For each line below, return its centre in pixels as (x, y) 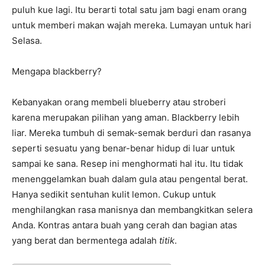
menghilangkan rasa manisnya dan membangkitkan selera (132, 210)
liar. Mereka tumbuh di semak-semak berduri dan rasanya (131, 133)
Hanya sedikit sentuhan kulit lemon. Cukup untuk (114, 194)
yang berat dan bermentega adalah (85, 240)
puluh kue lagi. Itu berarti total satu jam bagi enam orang (129, 10)
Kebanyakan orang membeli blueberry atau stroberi (119, 102)
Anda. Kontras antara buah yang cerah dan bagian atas (125, 225)
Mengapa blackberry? (57, 71)
